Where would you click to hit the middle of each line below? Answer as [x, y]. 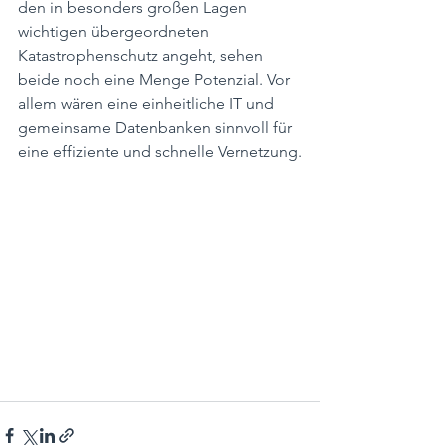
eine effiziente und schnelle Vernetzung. [160, 151]
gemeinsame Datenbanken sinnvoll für [157, 127]
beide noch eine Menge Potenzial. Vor [156, 79]
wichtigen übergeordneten [115, 31]
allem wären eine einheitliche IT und [148, 103]
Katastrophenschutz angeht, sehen [142, 55]
